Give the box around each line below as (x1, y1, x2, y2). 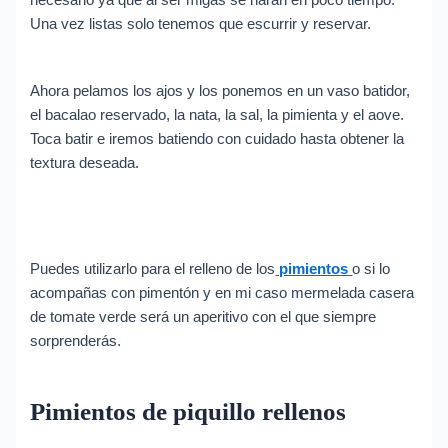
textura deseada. (30, 154, 140, 171)
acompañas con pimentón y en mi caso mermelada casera (30, 284, 415, 301)
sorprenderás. (30, 332, 122, 349)
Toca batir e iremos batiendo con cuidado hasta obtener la (30, 130, 405, 147)
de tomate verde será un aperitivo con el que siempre (30, 308, 377, 325)
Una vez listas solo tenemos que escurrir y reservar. (30, 15, 372, 32)
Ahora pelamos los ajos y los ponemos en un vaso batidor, (30, 82, 411, 99)
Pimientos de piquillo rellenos (30, 397, 347, 425)
